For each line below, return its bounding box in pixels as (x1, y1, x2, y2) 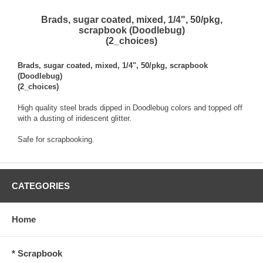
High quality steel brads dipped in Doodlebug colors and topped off (18, 103, 242, 112)
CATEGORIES (12, 180, 70, 191)
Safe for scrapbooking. (18, 134, 95, 144)
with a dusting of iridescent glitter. (18, 113, 131, 123)
